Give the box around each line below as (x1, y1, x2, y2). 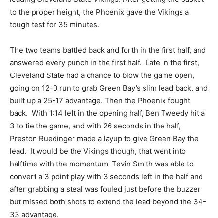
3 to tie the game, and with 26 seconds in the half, (10, 121, 181, 130)
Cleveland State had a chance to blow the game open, (10, 71, 194, 80)
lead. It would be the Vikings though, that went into (10, 146, 186, 156)
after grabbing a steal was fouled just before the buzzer (10, 184, 200, 194)
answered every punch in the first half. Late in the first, (10, 58, 199, 67)
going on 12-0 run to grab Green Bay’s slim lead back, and (10, 83, 208, 92)
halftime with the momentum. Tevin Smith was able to (10, 159, 194, 168)
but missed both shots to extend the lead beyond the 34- (10, 197, 206, 206)
